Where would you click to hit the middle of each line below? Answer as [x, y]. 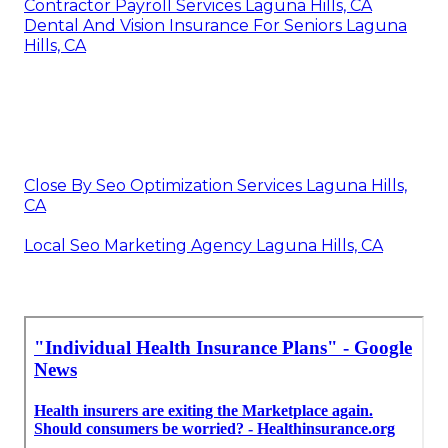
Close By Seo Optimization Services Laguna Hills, [215, 186]
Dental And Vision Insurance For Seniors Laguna [215, 26]
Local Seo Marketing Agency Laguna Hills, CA [203, 246]
